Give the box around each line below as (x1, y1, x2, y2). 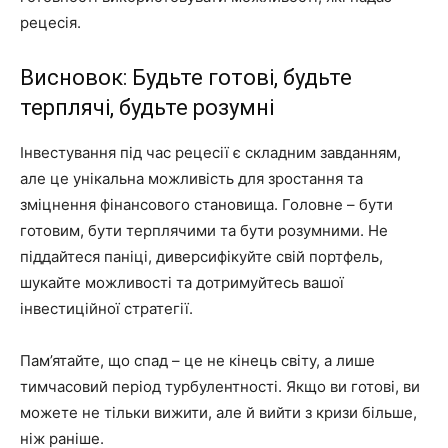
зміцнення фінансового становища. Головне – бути (20, 194, 393, 214)
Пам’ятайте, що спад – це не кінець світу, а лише (20, 350, 375, 370)
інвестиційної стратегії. (20, 298, 193, 318)
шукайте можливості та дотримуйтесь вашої (20, 272, 344, 292)
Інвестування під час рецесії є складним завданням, (20, 142, 401, 162)
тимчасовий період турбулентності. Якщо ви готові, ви (20, 376, 420, 396)
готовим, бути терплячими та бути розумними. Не (20, 220, 388, 240)
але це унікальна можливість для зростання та (20, 168, 363, 188)
